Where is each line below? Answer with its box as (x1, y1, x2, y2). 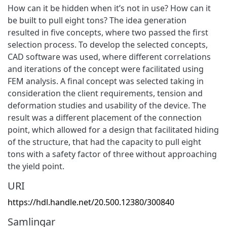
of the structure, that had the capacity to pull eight (8, 136, 201, 147)
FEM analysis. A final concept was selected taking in (8, 75, 204, 87)
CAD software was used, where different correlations (8, 51, 211, 62)
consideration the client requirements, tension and (8, 87, 203, 99)
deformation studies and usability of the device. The (8, 99, 206, 111)
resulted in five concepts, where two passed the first (8, 26, 208, 38)
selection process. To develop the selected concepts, (8, 39, 208, 50)
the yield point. (8, 160, 64, 172)
